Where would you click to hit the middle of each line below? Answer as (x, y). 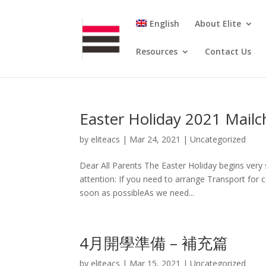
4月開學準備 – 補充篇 (154, 243)
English (164, 23)
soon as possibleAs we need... (137, 193)
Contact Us (228, 51)
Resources (157, 51)
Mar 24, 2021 (155, 139)
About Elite (218, 23)
